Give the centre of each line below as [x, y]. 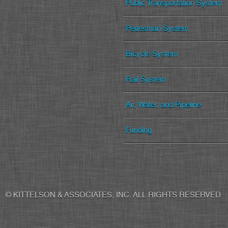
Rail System [146, 79]
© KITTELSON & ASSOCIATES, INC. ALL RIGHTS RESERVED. [114, 195]
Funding [139, 130]
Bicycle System [152, 54]
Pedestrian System [157, 28]
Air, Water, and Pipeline [163, 105]
